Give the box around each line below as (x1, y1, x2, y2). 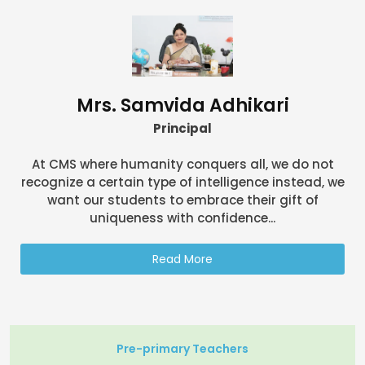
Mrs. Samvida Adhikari (76, 92, 289, 118)
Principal (153, 119, 212, 137)
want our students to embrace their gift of (46, 191, 319, 209)
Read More (152, 250, 213, 267)
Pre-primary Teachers (117, 340, 248, 357)
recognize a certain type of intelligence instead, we (20, 173, 345, 191)
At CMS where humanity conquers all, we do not (31, 155, 334, 173)
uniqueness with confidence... (90, 209, 275, 226)
